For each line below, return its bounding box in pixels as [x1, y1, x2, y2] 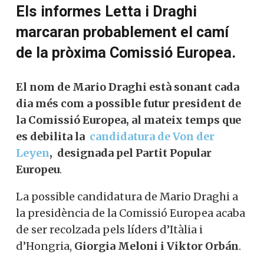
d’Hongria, [16, 239, 72, 253]
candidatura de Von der [87, 129, 214, 143]
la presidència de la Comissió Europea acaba [16, 206, 245, 220]
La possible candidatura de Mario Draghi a [16, 189, 238, 203]
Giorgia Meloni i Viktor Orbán [72, 239, 239, 253]
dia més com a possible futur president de [16, 96, 241, 110]
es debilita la [16, 129, 87, 143]
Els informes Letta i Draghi [16, 2, 197, 20]
